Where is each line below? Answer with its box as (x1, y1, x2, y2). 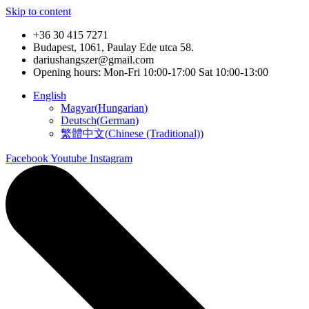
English (33, 90, 66, 101)
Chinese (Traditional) (108, 128, 200, 139)
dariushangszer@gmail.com (33, 54, 154, 66)
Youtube (50, 152, 87, 164)
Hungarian (98, 102, 144, 114)
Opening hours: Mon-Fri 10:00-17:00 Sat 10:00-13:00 (33, 66, 268, 78)
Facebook (6, 152, 48, 164)
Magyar (61, 102, 94, 114)
